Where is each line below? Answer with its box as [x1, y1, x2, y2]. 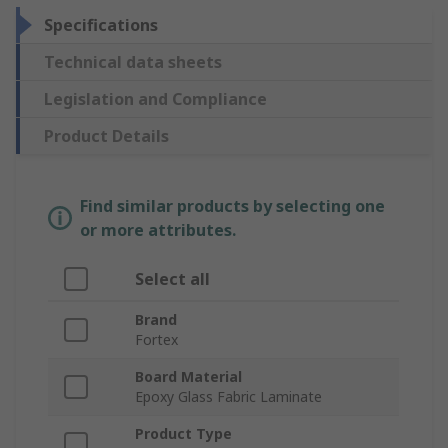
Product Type [135, 424, 232, 444]
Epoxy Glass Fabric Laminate [135, 387, 322, 407]
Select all [135, 268, 210, 291]
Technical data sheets [44, 51, 222, 74]
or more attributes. [80, 219, 236, 242]
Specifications [44, 14, 158, 37]
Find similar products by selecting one [80, 195, 385, 218]
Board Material [135, 367, 242, 387]
